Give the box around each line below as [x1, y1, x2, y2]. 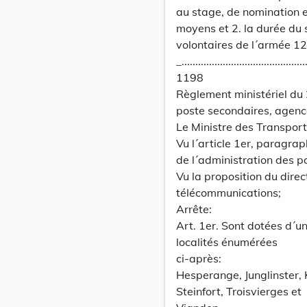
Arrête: [176, 202, 212, 216]
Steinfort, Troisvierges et [176, 284, 302, 298]
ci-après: [176, 251, 221, 265]
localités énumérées [176, 235, 278, 249]
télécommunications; [176, 186, 281, 199]
